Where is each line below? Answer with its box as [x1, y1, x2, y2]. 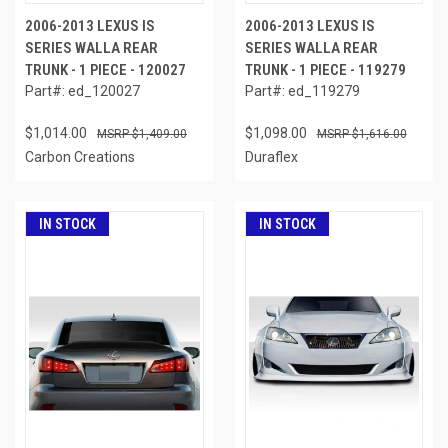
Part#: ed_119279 [244, 82, 360, 99]
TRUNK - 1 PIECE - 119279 [244, 60, 406, 79]
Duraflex [244, 148, 298, 165]
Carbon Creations [25, 148, 135, 165]
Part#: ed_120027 [25, 82, 140, 99]
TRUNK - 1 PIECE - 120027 [25, 60, 186, 79]
